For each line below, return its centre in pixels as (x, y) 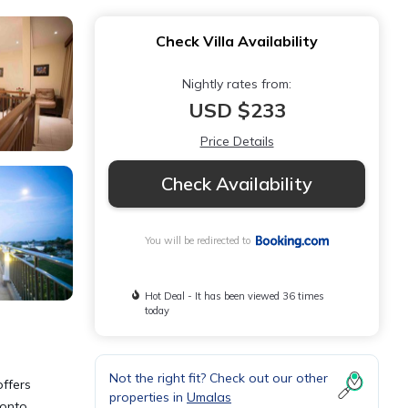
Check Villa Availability (237, 41)
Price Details (237, 141)
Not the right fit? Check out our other (219, 378)
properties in (148, 398)
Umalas (209, 398)
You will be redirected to (201, 241)
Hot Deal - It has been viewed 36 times (235, 296)
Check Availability (237, 184)
